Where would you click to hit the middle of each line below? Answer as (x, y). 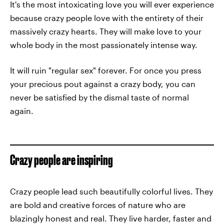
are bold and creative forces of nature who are (98, 205)
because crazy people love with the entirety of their (107, 18)
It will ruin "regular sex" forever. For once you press (106, 70)
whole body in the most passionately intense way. (104, 45)
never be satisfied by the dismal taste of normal (99, 97)
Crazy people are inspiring (61, 160)
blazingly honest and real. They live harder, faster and (111, 218)
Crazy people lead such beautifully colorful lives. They (111, 191)
